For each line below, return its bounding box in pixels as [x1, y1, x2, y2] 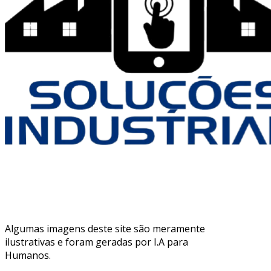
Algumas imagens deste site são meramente [5, 221, 205, 235]
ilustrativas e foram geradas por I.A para [5, 235, 188, 249]
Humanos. [5, 248, 51, 262]
